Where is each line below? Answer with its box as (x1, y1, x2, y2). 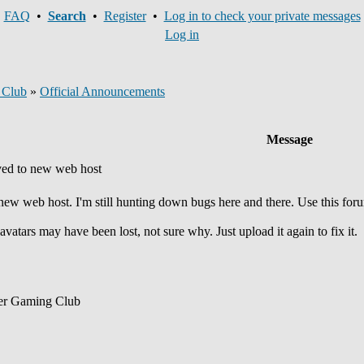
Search (47, 9, 86, 23)
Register (103, 9, 146, 23)
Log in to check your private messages (163, 9, 361, 23)
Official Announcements (40, 84, 165, 98)
